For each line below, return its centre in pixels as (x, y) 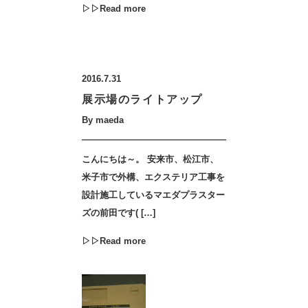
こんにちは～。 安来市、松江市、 (150, 159)
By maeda (103, 120)
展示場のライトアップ (142, 99)
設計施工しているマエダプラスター (153, 195)
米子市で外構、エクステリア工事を (153, 177)
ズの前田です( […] (119, 213)
